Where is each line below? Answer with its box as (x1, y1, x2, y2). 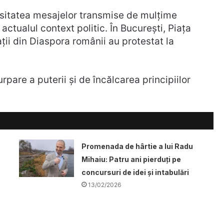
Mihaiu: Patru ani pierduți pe (81, 154, 181, 163)
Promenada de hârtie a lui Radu (81, 141, 193, 150)
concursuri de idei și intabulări (81, 167, 189, 176)
